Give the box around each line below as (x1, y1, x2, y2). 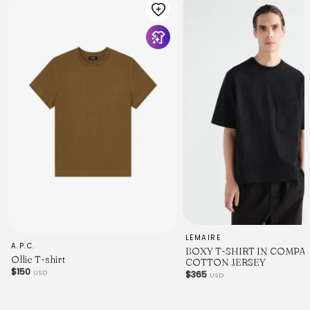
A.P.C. (11, 241, 35, 250)
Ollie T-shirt (11, 253, 65, 266)
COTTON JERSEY (185, 256, 266, 269)
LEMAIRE (185, 233, 221, 243)
